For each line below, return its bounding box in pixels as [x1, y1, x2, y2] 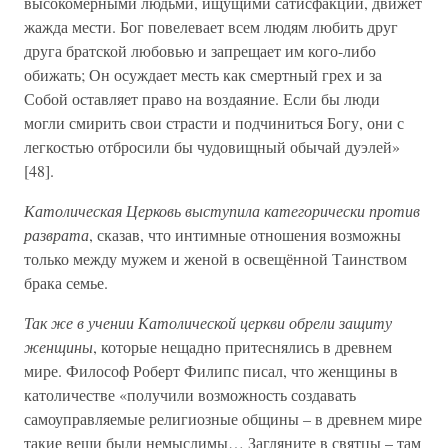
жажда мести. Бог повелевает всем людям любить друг [24, 16, 398, 37]
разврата [24, 224, 89, 245]
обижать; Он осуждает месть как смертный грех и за [24, 64, 382, 85]
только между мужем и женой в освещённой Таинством [24, 248, 407, 269]
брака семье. [24, 272, 108, 293]
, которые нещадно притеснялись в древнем [93, 336, 392, 357]
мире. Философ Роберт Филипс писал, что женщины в [24, 360, 398, 381]
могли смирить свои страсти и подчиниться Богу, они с [24, 112, 404, 133]
